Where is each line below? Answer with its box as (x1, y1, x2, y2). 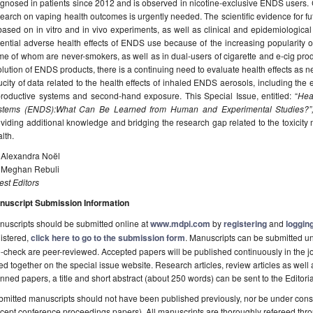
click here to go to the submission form (31, 231, 185, 245)
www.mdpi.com (150, 217, 210, 231)
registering (224, 217, 267, 231)
